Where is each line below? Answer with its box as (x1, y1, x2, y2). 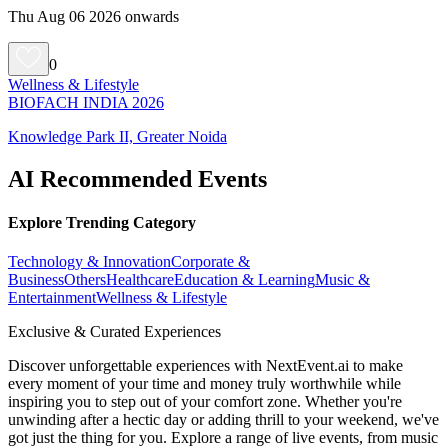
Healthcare (106, 271, 174, 289)
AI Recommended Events (8, 165, 267, 192)
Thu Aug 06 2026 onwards (8, 7, 179, 25)
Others (64, 271, 106, 289)
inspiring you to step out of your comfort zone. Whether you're (8, 393, 402, 411)
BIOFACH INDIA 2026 (8, 93, 164, 111)
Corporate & (171, 253, 250, 271)
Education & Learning (174, 271, 315, 289)
